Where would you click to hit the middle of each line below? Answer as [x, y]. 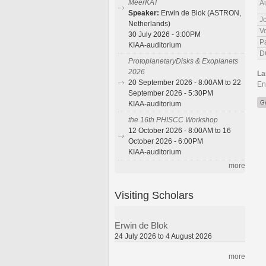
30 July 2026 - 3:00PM [164, 35]
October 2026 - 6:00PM [166, 142]
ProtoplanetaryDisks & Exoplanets [183, 61]
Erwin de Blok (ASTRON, [201, 13]
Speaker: [145, 13]
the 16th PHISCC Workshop [173, 120]
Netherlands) [149, 24]
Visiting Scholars [154, 195]
